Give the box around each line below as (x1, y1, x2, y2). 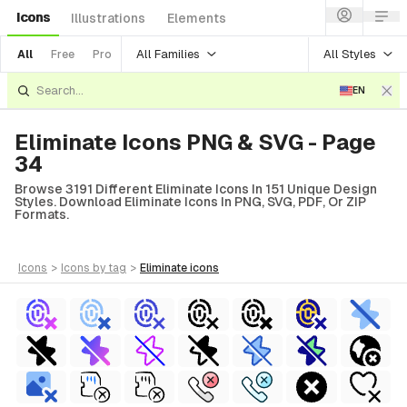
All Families (136, 46, 200, 61)
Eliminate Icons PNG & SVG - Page (15, 130, 376, 154)
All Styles (323, 46, 376, 61)
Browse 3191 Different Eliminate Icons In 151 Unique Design (15, 182, 377, 196)
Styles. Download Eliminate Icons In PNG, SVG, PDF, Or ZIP (15, 194, 366, 209)
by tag (93, 262, 126, 274)
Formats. (15, 207, 69, 222)
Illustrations (71, 11, 145, 25)
